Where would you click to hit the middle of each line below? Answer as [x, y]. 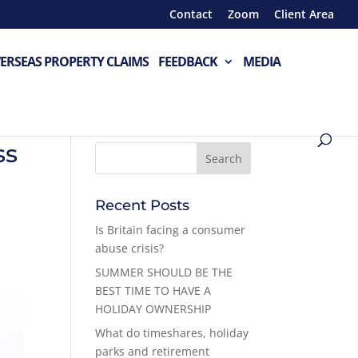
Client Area [304, 14]
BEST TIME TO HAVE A [153, 290]
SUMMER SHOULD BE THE [164, 272]
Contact [191, 14]
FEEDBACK [188, 62]
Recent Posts [143, 205]
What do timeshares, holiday [172, 333]
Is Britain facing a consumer [171, 230]
